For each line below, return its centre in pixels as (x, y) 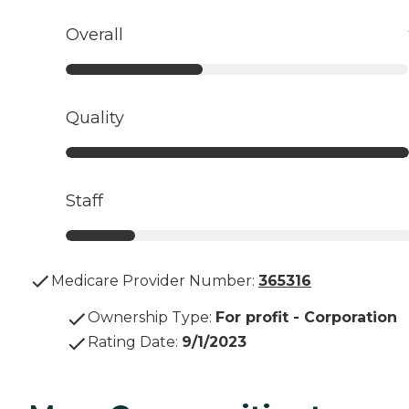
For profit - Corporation (306, 318)
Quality (95, 118)
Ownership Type (148, 318)
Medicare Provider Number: (153, 281)
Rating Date (131, 342)
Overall (94, 35)
